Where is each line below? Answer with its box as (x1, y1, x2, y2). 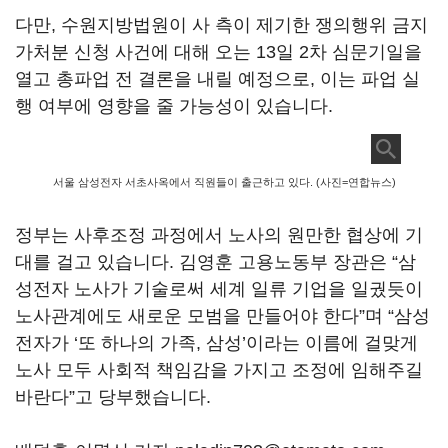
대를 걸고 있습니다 (15, 252, 169, 272)
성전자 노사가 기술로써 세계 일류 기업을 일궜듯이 (15, 279, 423, 299)
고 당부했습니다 (75, 387, 206, 407)
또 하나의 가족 (78, 333, 196, 353)
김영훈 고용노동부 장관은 (179, 252, 392, 272)
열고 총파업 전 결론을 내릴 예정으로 (15, 69, 310, 89)
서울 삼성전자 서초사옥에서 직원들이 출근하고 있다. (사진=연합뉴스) (52, 176, 396, 188)
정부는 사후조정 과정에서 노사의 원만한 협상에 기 (15, 225, 423, 245)
